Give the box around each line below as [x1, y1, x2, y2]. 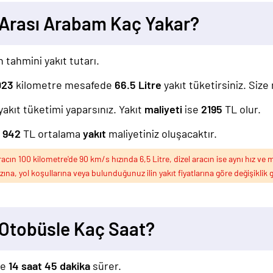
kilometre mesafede [16, 78, 115, 91]
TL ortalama [21, 127, 83, 140]
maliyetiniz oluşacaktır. [106, 127, 217, 140]
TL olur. [222, 102, 261, 116]
